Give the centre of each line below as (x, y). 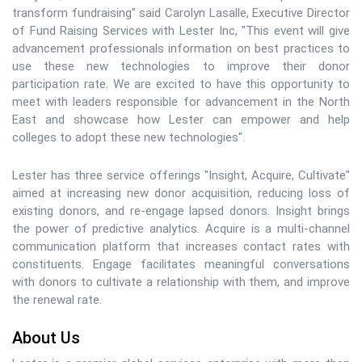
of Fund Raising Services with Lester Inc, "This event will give (181, 31)
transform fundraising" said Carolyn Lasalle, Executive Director (181, 13)
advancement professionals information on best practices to (181, 48)
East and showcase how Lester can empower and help (181, 120)
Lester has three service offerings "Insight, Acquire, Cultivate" (181, 175)
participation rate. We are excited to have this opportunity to (181, 84)
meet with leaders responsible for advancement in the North (181, 102)
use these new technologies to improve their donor (181, 66)
